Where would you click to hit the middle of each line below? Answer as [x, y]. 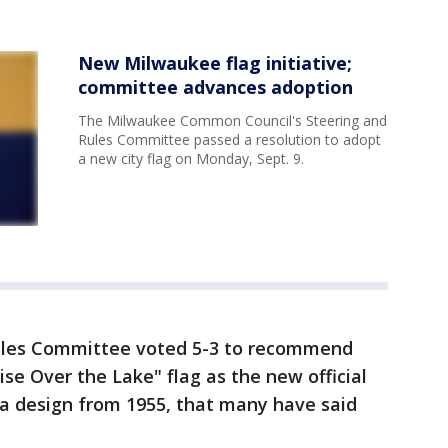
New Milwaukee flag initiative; [215, 63]
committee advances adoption [215, 87]
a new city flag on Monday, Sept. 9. [191, 159]
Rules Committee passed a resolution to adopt [229, 140]
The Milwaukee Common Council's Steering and [232, 121]
